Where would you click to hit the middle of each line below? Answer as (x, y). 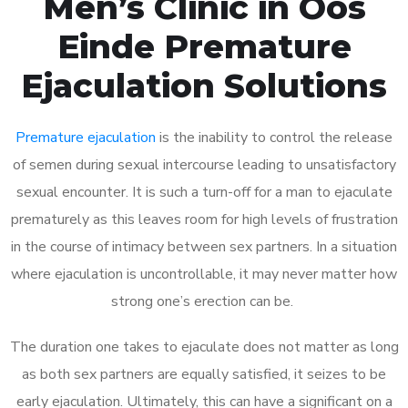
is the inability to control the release (274, 137)
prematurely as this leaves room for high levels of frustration (204, 219)
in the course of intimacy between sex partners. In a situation (204, 246)
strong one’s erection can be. (204, 301)
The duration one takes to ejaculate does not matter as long (204, 347)
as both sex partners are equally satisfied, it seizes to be (204, 374)
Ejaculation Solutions (204, 85)
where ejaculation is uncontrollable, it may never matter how (204, 274)
